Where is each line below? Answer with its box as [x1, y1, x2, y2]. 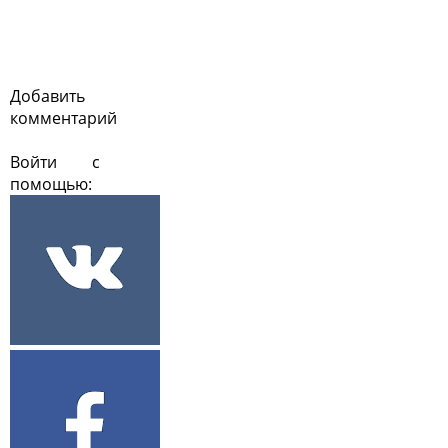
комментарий [10, 107, 117, 129]
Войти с [10, 151, 100, 173]
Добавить [10, 85, 85, 107]
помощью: [10, 173, 92, 195]
